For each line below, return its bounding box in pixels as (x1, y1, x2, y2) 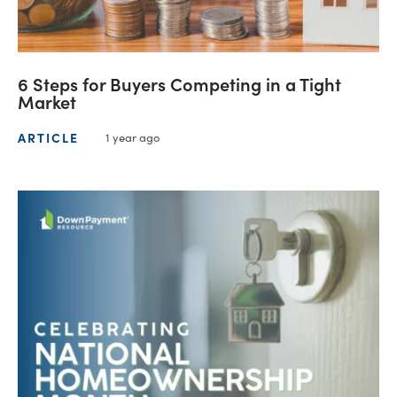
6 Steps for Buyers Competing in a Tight (18, 71, 341, 97)
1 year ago (105, 128, 160, 146)
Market (18, 89, 76, 114)
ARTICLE (18, 128, 79, 146)
